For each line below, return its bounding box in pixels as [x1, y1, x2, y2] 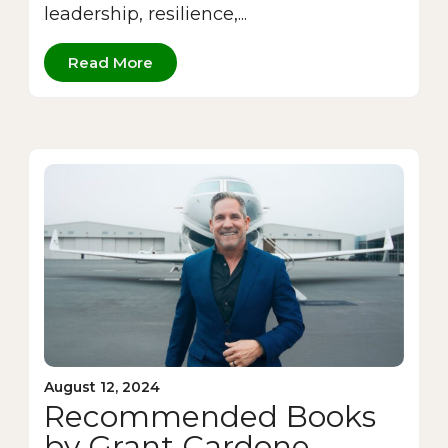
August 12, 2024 [44, 377, 160, 396]
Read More [68, 52, 153, 72]
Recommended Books [44, 397, 376, 435]
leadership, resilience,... [44, 2, 247, 25]
